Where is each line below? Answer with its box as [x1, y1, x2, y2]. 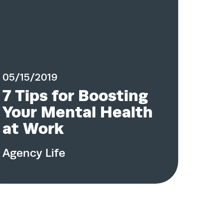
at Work [2, 119, 64, 138]
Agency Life [2, 146, 65, 160]
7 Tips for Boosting [2, 86, 148, 105]
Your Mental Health [2, 103, 153, 121]
